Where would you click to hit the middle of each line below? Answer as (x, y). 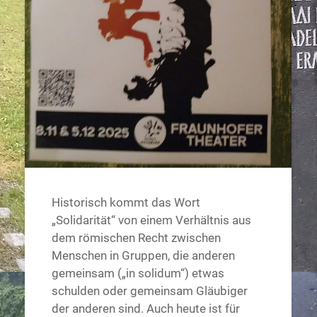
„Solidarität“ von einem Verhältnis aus (151, 220)
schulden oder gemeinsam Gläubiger (149, 291)
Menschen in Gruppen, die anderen (143, 256)
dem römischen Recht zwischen (136, 238)
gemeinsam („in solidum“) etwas (138, 273)
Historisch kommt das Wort (126, 203)
